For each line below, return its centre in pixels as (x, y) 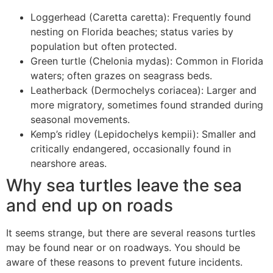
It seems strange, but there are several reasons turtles (131, 232)
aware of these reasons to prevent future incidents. (124, 262)
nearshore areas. (69, 163)
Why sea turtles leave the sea (124, 185)
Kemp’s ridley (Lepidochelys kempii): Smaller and (143, 134)
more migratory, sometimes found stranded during (147, 105)
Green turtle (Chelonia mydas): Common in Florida (147, 61)
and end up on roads (90, 205)
